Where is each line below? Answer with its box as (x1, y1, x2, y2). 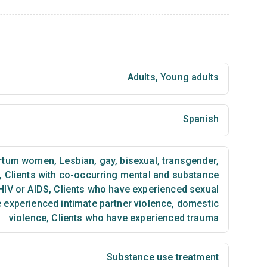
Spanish (182, 113, 219, 125)
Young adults (157, 72, 219, 83)
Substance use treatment (107, 252, 219, 263)
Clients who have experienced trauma (49, 212, 219, 223)
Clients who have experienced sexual (51, 184, 219, 195)
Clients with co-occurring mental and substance (2, 169, 219, 181)
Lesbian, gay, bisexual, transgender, (57, 155, 219, 166)
